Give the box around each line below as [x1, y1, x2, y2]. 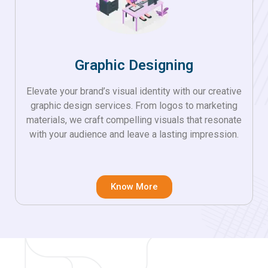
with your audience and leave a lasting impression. [29, 128, 239, 140]
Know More [110, 181, 158, 193]
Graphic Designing [75, 56, 193, 74]
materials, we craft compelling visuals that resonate [26, 114, 242, 126]
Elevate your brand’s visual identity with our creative [26, 85, 242, 97]
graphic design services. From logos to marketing [31, 99, 237, 111]
